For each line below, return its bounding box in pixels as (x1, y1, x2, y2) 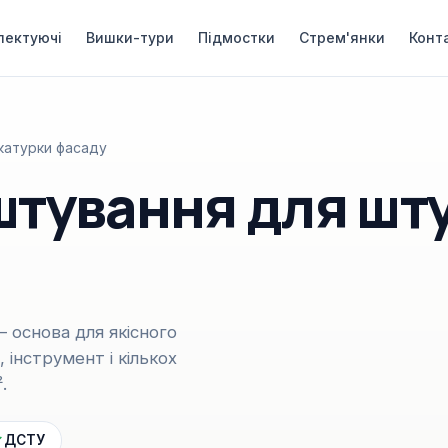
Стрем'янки (298, 29, 385, 46)
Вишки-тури (85, 29, 174, 46)
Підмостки (197, 29, 275, 46)
